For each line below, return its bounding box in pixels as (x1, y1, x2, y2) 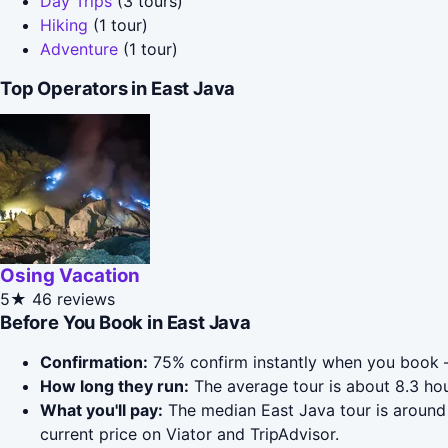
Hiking (40, 14, 88, 35)
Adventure (40, 38, 118, 59)
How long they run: (40, 376, 189, 397)
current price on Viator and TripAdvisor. (40, 424, 339, 445)
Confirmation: (40, 352, 148, 373)
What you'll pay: (40, 400, 163, 421)
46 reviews (32, 289, 115, 310)
